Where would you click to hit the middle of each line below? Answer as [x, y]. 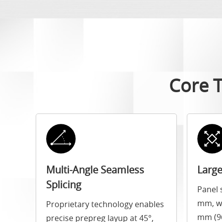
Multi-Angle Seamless [95, 170]
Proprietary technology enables [105, 204]
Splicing [64, 185]
